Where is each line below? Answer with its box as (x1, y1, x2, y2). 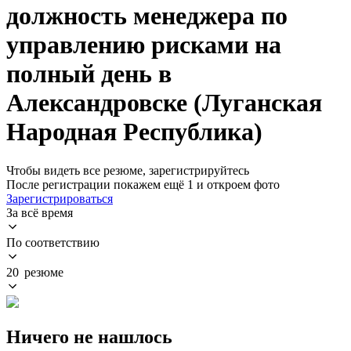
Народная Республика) (6, 118, 262, 147)
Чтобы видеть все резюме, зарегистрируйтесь (6, 163, 249, 177)
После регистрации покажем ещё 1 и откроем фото (6, 177, 280, 191)
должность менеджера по (6, 2, 288, 31)
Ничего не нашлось (6, 326, 172, 347)
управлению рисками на (6, 31, 281, 60)
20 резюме (6, 265, 63, 279)
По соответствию (6, 235, 100, 249)
